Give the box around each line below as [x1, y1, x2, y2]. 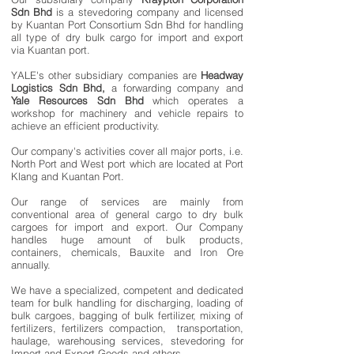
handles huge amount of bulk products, [11, 233, 243, 246]
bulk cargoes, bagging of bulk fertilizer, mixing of [11, 309, 243, 322]
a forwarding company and [105, 81, 244, 94]
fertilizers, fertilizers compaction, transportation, [11, 322, 243, 334]
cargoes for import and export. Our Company [11, 220, 243, 233]
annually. [11, 258, 51, 271]
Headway [201, 69, 243, 81]
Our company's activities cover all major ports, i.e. [11, 145, 243, 157]
